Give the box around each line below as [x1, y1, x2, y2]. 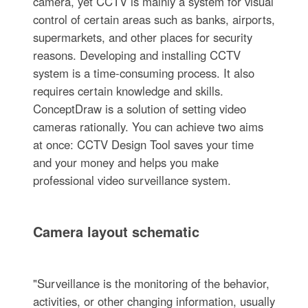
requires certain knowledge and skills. [32, 82, 223, 99]
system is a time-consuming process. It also [32, 64, 254, 81]
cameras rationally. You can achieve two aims [32, 118, 263, 135]
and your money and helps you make [32, 153, 219, 170]
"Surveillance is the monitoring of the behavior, [32, 274, 269, 291]
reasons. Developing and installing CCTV [32, 46, 241, 63]
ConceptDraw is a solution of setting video [32, 100, 246, 117]
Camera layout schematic [32, 221, 199, 241]
